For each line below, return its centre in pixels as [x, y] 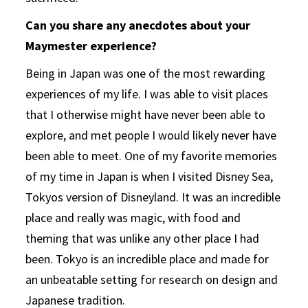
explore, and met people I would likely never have [151, 135]
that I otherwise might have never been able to [146, 114]
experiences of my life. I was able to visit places [147, 94]
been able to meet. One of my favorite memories [152, 156]
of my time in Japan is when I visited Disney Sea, [150, 176]
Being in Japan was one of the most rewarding [146, 73]
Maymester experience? [91, 46]
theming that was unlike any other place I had [143, 238]
